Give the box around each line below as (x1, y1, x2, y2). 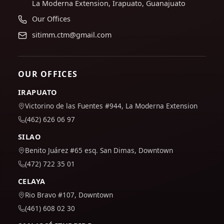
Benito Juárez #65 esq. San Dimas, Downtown (25, 145, 173, 155)
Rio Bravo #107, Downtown (25, 190, 113, 200)
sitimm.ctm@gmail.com (32, 30, 111, 40)
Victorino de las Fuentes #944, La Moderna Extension (25, 101, 197, 111)
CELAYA (18, 176, 45, 186)
